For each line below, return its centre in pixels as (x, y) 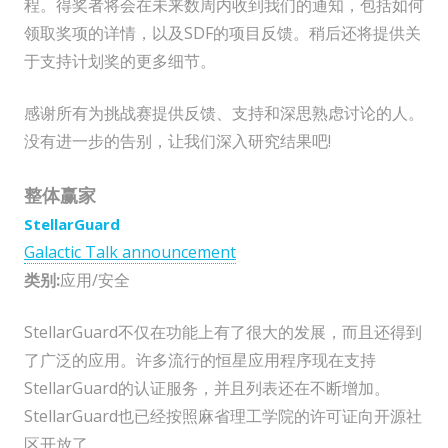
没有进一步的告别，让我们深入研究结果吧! (177, 141)
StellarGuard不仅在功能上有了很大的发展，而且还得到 (223, 332)
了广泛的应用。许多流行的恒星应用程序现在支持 (200, 360)
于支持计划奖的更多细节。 (120, 61)
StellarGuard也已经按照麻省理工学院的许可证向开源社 (223, 416)
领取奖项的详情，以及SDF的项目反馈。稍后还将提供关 (222, 33)
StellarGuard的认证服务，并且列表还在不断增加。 (207, 388)
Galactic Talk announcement (130, 252)
